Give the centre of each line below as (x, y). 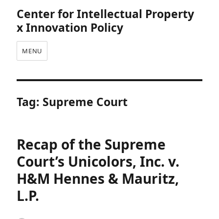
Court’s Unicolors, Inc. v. (98, 161)
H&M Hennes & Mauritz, (98, 178)
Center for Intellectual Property (106, 14)
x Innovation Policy (70, 27)
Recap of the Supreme (91, 144)
